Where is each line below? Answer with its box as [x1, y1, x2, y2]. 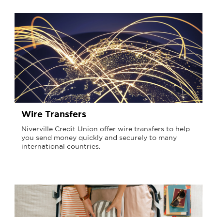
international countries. [21, 141, 100, 151]
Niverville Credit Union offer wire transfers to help [21, 124, 190, 133]
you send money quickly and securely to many [21, 133, 177, 142]
